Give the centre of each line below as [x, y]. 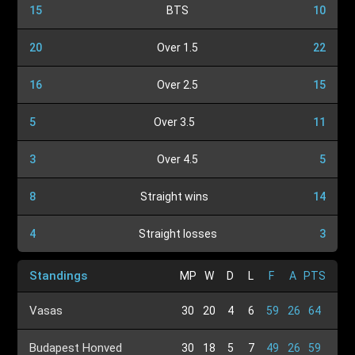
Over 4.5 [177, 159]
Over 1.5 [177, 48]
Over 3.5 [174, 122]
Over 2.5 [177, 85]
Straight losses [177, 234]
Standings [59, 275]
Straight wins [174, 197]
